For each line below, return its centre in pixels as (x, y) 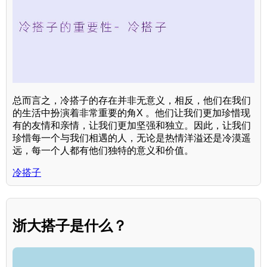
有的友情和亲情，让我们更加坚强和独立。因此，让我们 (132, 125)
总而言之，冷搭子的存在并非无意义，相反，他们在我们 (132, 100)
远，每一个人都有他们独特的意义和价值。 (103, 150)
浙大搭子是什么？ (70, 225)
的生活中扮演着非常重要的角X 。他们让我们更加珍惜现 (131, 113)
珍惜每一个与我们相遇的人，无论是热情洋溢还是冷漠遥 (132, 138)
